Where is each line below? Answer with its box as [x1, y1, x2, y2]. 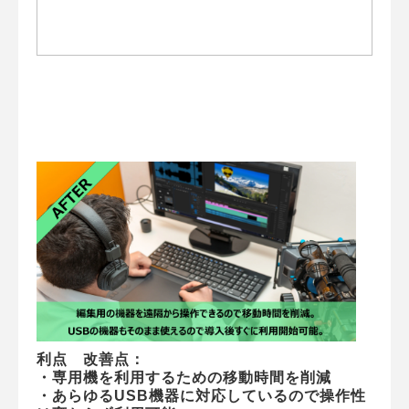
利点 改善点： [37, 351, 145, 367]
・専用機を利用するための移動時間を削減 [37, 369, 331, 385]
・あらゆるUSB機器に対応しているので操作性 [37, 387, 366, 404]
